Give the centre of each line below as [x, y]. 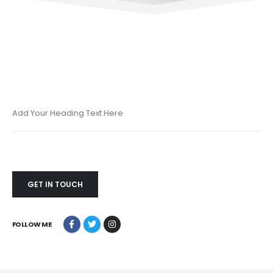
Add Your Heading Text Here [68, 113]
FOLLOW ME [32, 224]
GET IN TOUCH [55, 185]
